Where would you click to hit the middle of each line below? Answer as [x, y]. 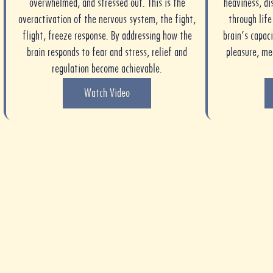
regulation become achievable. [107, 68]
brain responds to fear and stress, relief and [107, 52]
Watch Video [107, 93]
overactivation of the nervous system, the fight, [107, 19]
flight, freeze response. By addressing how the [107, 35]
